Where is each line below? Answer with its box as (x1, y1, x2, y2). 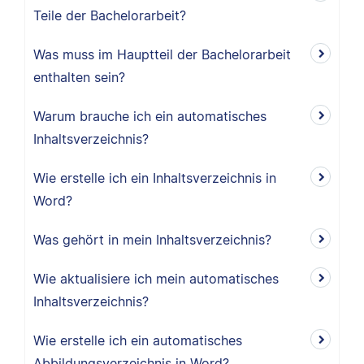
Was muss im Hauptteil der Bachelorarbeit (33, 46, 291, 63)
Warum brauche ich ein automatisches (33, 108, 266, 124)
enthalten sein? (33, 69, 125, 85)
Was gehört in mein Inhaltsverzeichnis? (33, 232, 271, 248)
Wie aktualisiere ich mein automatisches (33, 271, 279, 287)
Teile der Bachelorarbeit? (33, 7, 186, 24)
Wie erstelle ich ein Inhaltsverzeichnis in (33, 170, 276, 186)
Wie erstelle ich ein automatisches (33, 332, 242, 349)
